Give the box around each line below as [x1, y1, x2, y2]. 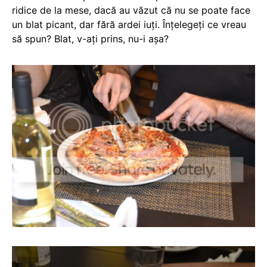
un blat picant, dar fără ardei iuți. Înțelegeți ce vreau [12, 18, 246, 30]
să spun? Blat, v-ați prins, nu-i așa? [12, 32, 169, 45]
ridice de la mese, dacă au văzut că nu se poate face [12, 4, 250, 16]
